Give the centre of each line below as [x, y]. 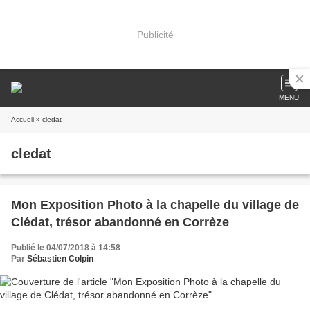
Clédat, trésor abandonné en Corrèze [120, 222]
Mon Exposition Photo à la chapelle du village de [155, 205]
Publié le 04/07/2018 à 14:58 [66, 248]
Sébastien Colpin [60, 259]
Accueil [22, 119]
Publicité [155, 34]
